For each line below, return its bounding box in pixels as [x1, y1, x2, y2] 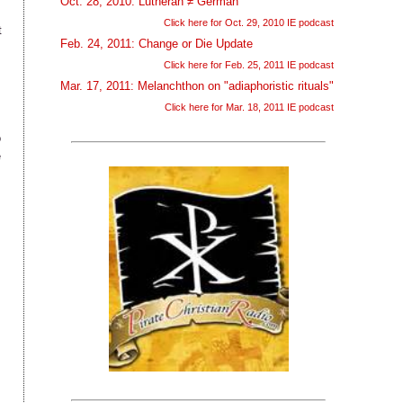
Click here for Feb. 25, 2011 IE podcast [163, 58, 334, 70]
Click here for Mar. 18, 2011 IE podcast [164, 101, 334, 112]
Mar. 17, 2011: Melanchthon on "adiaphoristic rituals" [59, 78, 334, 93]
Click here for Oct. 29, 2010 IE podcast [163, 16, 334, 28]
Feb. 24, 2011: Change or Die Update [59, 36, 253, 50]
